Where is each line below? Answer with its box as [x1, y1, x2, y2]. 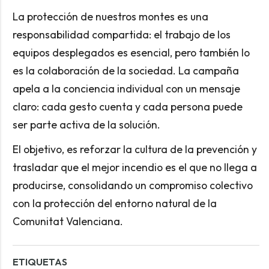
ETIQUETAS [12, 255, 67, 268]
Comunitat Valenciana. [12, 214, 123, 228]
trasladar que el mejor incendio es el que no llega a [12, 160, 257, 174]
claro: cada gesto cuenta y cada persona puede [12, 99, 243, 113]
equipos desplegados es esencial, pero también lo [12, 45, 250, 59]
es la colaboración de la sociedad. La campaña [12, 63, 239, 77]
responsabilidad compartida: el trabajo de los [12, 27, 231, 41]
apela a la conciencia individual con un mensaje [12, 81, 240, 95]
